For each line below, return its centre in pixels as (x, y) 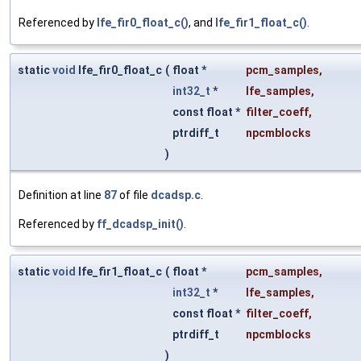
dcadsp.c (176, 195)
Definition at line (61, 195)
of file (134, 195)
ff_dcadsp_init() (140, 224)
